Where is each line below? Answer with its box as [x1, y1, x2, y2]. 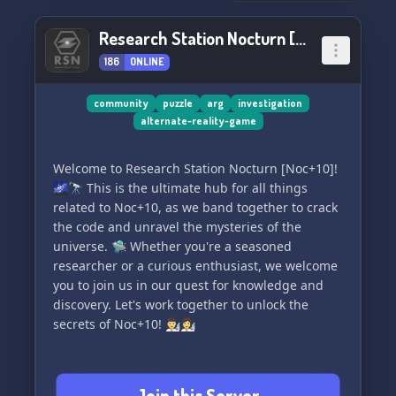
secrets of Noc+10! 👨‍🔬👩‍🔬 [53, 316, 195, 332]
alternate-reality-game [140, 114, 256, 127]
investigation [238, 96, 302, 110]
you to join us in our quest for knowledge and [53, 277, 324, 293]
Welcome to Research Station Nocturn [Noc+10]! [53, 160, 338, 177]
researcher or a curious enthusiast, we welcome [53, 257, 338, 274]
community [94, 96, 148, 110]
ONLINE [130, 55, 164, 68]
